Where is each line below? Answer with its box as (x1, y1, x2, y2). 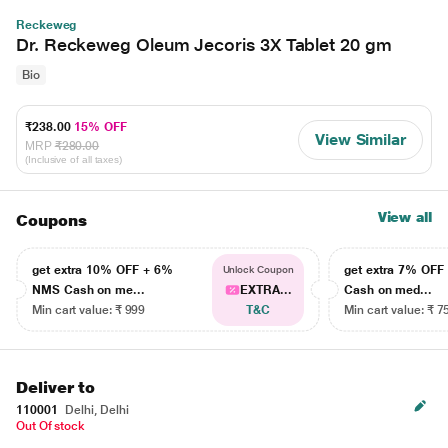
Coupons (16, 211, 87, 230)
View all (377, 209, 432, 225)
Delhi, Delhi (62, 403, 129, 417)
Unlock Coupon (222, 264, 294, 275)
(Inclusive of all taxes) (25, 154, 123, 165)
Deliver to (16, 378, 96, 397)
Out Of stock (16, 419, 86, 433)
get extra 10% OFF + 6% (32, 263, 173, 277)
